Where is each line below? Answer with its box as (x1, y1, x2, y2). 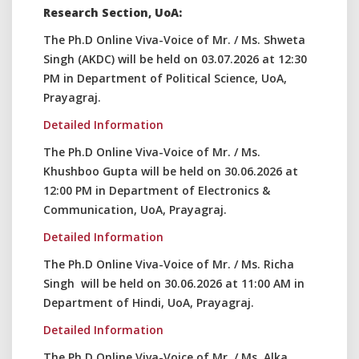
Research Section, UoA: (43, 5, 182, 20)
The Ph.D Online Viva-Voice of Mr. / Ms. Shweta (43, 32, 305, 47)
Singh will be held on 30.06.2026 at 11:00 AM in (43, 276, 305, 291)
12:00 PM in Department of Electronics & (43, 183, 270, 198)
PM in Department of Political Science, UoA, (43, 71, 287, 86)
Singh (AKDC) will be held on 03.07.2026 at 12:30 (43, 51, 307, 67)
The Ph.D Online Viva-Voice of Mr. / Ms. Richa (43, 256, 294, 272)
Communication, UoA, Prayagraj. (43, 202, 227, 217)
